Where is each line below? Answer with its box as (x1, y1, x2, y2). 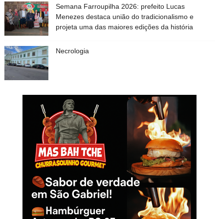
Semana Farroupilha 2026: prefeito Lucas (55, 2, 185, 10)
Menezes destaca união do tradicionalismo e (55, 12, 194, 21)
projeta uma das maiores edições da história (55, 22, 193, 31)
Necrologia (55, 46, 89, 55)
